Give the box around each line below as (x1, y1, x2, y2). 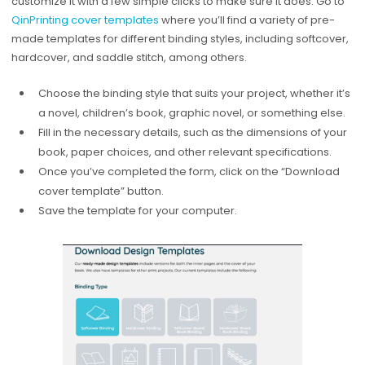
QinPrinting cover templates (11, 12, 159, 29)
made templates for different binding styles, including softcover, (11, 31, 349, 47)
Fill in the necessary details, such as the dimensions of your (37, 124, 347, 140)
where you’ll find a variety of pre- (158, 12, 335, 29)
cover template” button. (37, 182, 164, 199)
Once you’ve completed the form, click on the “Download (37, 163, 340, 179)
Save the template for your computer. (37, 202, 237, 218)
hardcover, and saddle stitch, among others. (11, 50, 247, 66)
